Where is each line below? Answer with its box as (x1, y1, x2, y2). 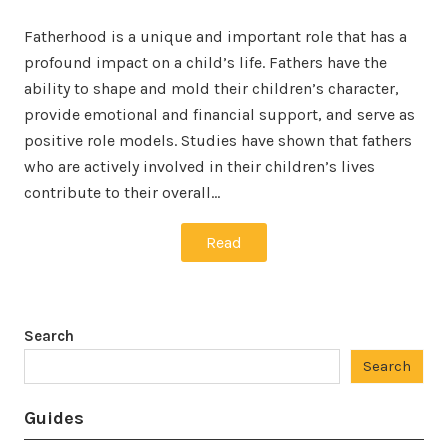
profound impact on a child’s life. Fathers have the (24, 53, 387, 73)
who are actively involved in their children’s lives (24, 157, 375, 177)
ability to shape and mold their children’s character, (24, 79, 399, 99)
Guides (24, 407, 84, 430)
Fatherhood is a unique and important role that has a (24, 27, 407, 47)
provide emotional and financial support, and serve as (24, 105, 415, 125)
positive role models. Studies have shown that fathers (24, 131, 412, 151)
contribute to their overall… (24, 183, 220, 203)
